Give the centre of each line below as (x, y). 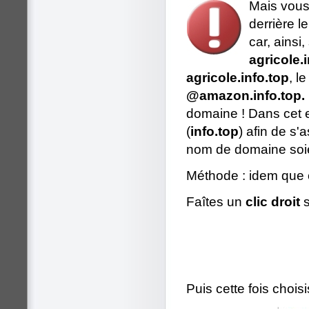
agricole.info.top (238, 78)
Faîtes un (216, 202)
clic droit (273, 202)
